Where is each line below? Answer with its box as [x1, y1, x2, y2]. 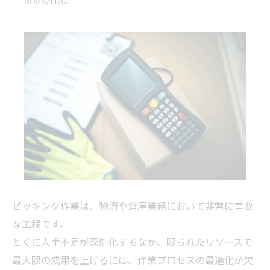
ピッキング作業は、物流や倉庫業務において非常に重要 [12, 198, 253, 215]
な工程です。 [12, 216, 69, 233]
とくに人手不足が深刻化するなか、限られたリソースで [12, 234, 253, 251]
